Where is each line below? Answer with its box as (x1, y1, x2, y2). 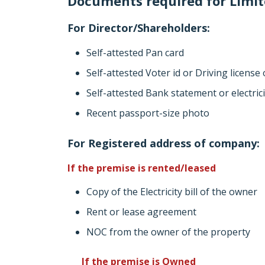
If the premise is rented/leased (67, 161, 216, 174)
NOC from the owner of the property (86, 225, 250, 238)
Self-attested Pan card (86, 46, 184, 59)
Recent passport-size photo (86, 106, 209, 119)
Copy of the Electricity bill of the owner (86, 185, 257, 198)
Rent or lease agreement (86, 205, 196, 218)
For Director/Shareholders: (67, 21, 210, 35)
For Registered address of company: (67, 136, 260, 150)
